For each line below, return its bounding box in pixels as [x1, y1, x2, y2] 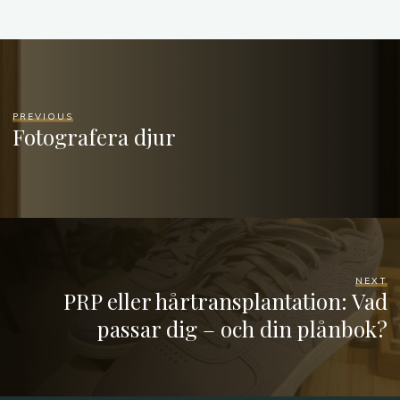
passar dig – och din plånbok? [96, 313, 387, 343]
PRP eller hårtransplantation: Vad [62, 286, 387, 315]
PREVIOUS [12, 110, 74, 122]
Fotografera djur [12, 121, 177, 151]
